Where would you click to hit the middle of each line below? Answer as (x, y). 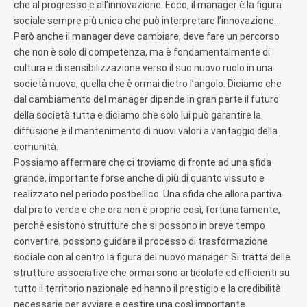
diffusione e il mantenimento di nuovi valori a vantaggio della (146, 131)
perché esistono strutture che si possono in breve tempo (139, 225)
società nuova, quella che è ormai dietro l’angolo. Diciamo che (148, 83)
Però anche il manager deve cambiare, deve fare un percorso (147, 36)
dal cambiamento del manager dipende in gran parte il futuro (146, 99)
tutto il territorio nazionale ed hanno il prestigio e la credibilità (147, 288)
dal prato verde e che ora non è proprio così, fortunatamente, (147, 209)
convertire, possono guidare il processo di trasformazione (141, 241)
